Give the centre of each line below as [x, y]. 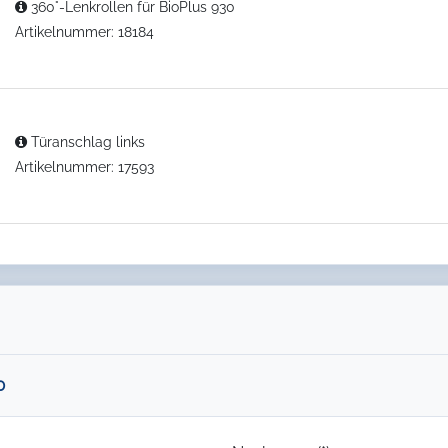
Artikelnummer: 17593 [85, 166]
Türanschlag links [86, 141]
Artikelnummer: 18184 [85, 31]
